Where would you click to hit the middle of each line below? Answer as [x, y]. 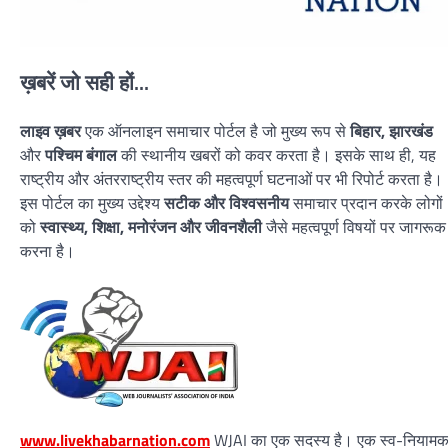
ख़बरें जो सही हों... [84, 82]
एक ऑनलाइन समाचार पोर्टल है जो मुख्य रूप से [215, 131]
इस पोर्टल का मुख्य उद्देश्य [92, 203]
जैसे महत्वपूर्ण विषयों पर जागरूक [354, 227]
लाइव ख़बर [50, 131]
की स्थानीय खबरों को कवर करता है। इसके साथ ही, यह [276, 155]
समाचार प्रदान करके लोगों [366, 203]
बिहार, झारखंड [391, 131]
